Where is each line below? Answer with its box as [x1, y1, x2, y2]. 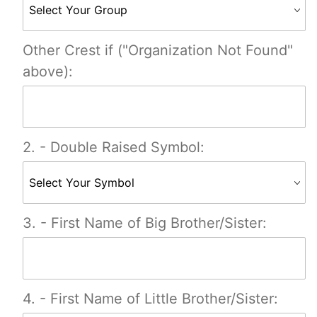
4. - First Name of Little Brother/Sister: [23, 289, 278, 307]
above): [23, 62, 73, 80]
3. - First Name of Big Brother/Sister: [23, 214, 267, 231]
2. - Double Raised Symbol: [23, 138, 204, 156]
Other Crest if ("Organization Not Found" [23, 41, 293, 59]
